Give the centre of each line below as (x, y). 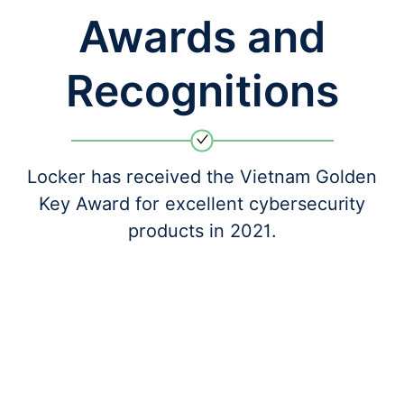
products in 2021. (202, 231)
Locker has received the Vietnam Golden (202, 177)
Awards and (202, 37)
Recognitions (202, 91)
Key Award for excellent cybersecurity (202, 204)
